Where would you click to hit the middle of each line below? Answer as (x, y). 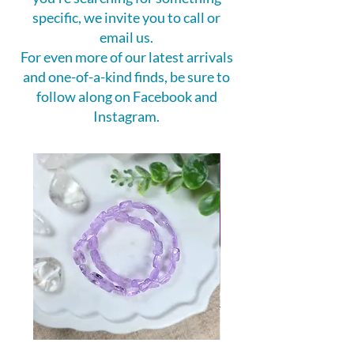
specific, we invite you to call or (126, 17)
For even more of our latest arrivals (126, 57)
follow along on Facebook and (126, 96)
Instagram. (126, 116)
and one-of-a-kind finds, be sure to (126, 77)
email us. (126, 37)
